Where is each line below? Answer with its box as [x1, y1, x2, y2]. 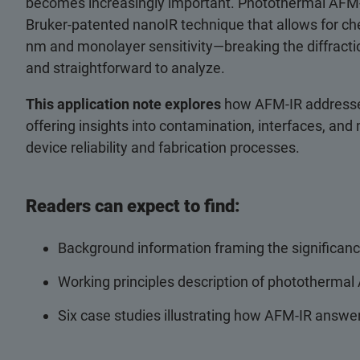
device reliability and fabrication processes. [26, 139, 300, 156]
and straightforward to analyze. [26, 59, 225, 76]
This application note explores [26, 96, 221, 112]
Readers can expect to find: [26, 196, 240, 216]
